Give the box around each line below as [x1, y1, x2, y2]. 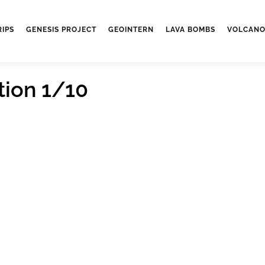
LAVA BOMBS [166, 25, 215, 34]
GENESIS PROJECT [26, 25, 96, 34]
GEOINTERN [108, 25, 154, 34]
